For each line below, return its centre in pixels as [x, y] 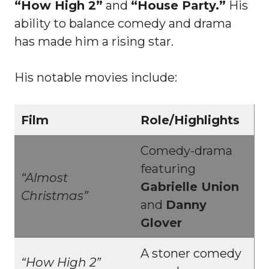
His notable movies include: [96, 77]
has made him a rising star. [94, 41]
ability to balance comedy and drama [123, 23]
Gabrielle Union [190, 186]
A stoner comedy [191, 253]
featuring [168, 168]
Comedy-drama [186, 150]
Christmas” [55, 195]
